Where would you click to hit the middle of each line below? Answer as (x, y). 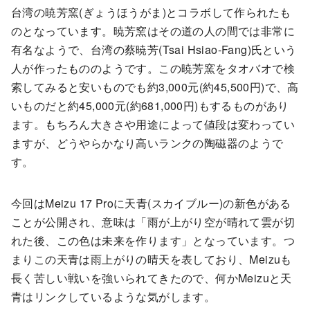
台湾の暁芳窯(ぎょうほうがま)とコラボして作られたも (151, 12)
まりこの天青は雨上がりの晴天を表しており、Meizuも (152, 259)
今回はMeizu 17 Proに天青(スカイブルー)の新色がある (151, 203)
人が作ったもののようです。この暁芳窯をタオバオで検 (153, 68)
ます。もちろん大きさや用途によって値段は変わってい (153, 124)
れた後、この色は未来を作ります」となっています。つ (153, 241)
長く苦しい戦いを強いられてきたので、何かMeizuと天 (152, 278)
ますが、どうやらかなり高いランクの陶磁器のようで (147, 143)
